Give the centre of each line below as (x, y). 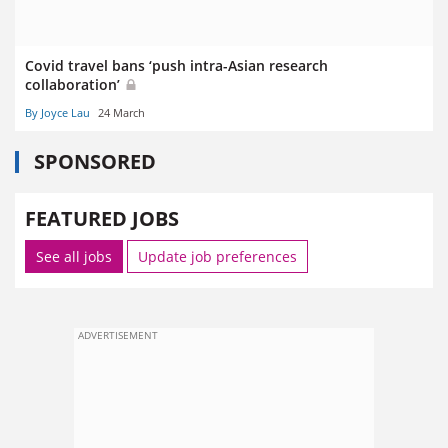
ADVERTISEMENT (118, 334)
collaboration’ (74, 84)
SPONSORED (95, 161)
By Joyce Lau (57, 112)
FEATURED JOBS (102, 218)
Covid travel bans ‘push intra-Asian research (176, 65)
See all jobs (74, 256)
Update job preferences (217, 256)
